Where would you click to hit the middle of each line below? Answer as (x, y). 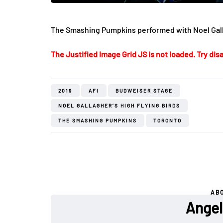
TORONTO (167, 120)
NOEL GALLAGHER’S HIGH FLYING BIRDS (119, 105)
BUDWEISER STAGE (144, 90)
